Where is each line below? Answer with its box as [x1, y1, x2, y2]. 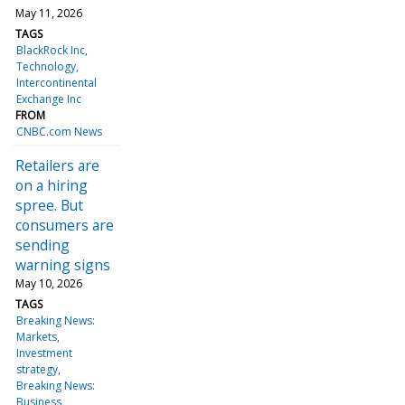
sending [15, 234, 70, 255]
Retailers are [15, 155, 99, 175]
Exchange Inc [16, 90, 82, 107]
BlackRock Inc [16, 42, 86, 58]
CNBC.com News [16, 123, 103, 139]
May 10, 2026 [15, 275, 82, 291]
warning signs [15, 254, 110, 275]
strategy [16, 361, 59, 377]
